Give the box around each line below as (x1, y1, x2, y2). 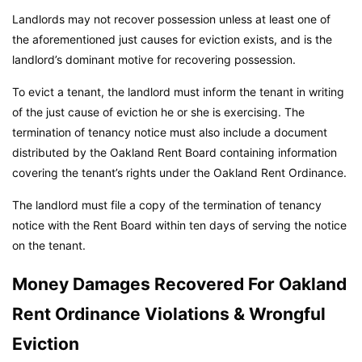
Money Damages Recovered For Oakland (12, 274, 347, 295)
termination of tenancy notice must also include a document (12, 124, 327, 139)
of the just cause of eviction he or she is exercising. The (12, 104, 305, 119)
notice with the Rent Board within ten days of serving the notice (12, 217, 347, 232)
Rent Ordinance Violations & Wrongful (12, 304, 326, 325)
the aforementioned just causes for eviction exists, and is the (12, 32, 332, 46)
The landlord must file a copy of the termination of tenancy (12, 197, 322, 212)
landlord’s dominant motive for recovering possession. (12, 52, 296, 66)
